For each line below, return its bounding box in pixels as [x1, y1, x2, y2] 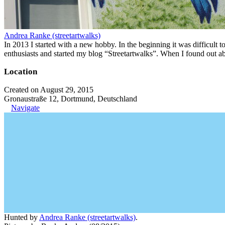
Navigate [11, 103, 40, 112]
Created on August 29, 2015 [4, 85, 93, 94]
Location [4, 66, 37, 76]
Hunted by [4, 212, 39, 221]
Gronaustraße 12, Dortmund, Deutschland [4, 94, 137, 103]
